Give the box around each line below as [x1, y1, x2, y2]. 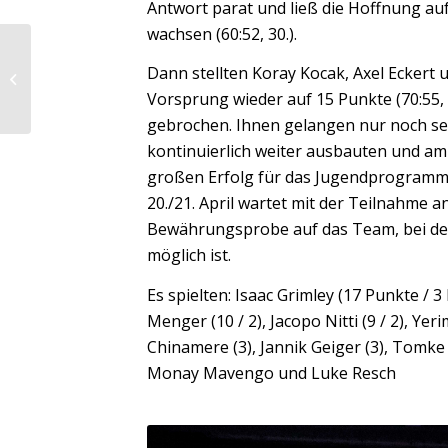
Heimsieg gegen [35, 59, 132, 77]
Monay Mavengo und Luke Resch [147, 361, 397, 384]
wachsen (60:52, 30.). [147, 22, 298, 45]
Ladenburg [35, 80, 101, 98]
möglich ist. [147, 244, 232, 267]
